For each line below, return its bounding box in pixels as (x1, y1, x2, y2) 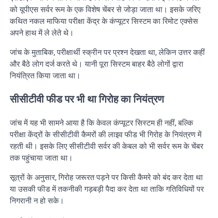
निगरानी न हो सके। (10, 196, 64, 205)
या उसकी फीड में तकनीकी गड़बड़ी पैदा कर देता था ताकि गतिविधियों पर (10, 184, 204, 194)
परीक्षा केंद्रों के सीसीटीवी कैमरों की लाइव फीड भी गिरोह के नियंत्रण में (10, 129, 201, 139)
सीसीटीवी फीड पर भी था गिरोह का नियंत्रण (10, 93, 164, 105)
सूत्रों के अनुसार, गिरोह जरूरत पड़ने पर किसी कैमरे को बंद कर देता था (10, 172, 203, 182)
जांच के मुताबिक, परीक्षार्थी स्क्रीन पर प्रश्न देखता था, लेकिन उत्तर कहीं (10, 48, 205, 57)
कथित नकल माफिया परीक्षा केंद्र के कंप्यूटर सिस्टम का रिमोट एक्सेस (10, 17, 198, 26)
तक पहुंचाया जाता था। (10, 153, 73, 163)
